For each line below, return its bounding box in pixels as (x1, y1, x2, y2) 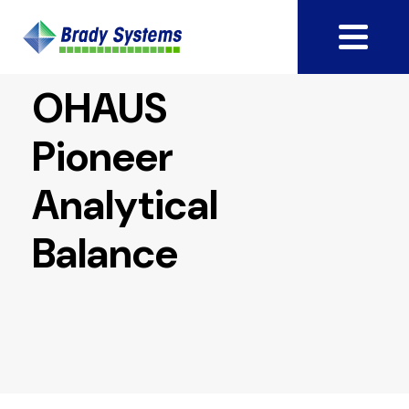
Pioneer (31, 131, 173, 184)
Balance (31, 227, 178, 280)
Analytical (31, 179, 218, 232)
